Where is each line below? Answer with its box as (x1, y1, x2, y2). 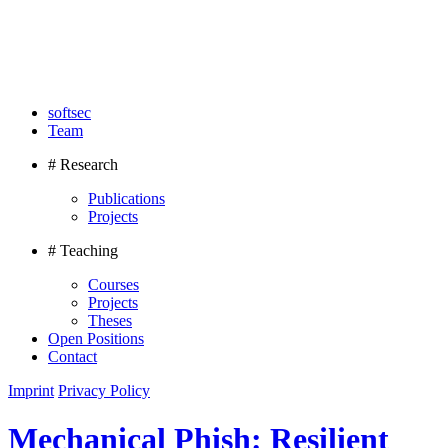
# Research (48, 156, 118, 173)
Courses (88, 276, 139, 293)
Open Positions (48, 330, 144, 347)
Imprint (8, 382, 54, 399)
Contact (48, 348, 97, 365)
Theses (88, 312, 132, 329)
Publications (88, 190, 165, 207)
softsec (48, 104, 91, 121)
